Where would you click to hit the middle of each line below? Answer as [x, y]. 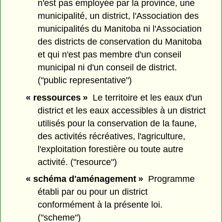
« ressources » [56, 97]
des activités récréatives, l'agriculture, [112, 136]
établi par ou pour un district [93, 192]
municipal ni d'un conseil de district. [108, 67]
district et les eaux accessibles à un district [122, 110]
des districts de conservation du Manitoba [120, 41]
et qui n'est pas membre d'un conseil [110, 54]
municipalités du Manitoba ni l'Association [120, 28]
